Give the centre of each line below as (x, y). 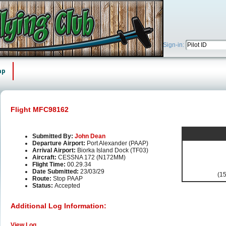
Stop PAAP (68, 179)
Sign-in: (174, 45)
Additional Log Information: (59, 206)
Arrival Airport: (55, 151)
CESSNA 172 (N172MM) (92, 158)
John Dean (90, 136)
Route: (43, 179)
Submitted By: (53, 136)
